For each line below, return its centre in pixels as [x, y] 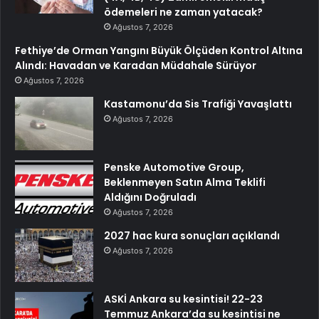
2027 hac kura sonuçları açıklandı [192, 236]
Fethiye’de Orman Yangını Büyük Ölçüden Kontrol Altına [159, 51]
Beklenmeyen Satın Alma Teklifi [185, 183]
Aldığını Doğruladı [150, 198]
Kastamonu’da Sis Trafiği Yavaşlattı [198, 104]
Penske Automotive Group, [174, 168]
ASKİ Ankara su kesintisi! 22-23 [183, 299]
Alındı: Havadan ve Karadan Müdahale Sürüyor [136, 66]
